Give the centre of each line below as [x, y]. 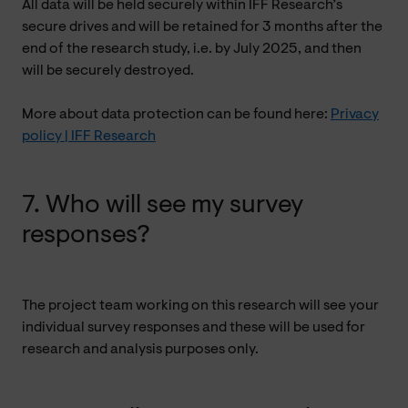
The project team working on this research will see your [200, 306]
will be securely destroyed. [108, 71]
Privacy [355, 114]
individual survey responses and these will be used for [194, 327]
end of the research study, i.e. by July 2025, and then [192, 49]
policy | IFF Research [89, 136]
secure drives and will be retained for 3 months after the [202, 27]
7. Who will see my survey [163, 205]
